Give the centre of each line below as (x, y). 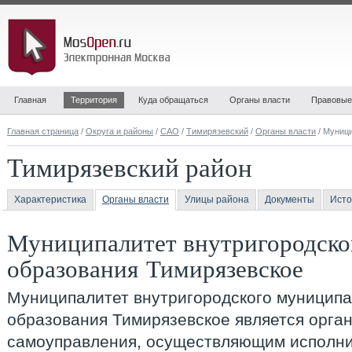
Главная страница (43, 131)
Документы (290, 200)
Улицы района (217, 200)
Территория (94, 100)
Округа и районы (119, 131)
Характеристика (50, 200)
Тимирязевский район (130, 167)
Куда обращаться (173, 100)
